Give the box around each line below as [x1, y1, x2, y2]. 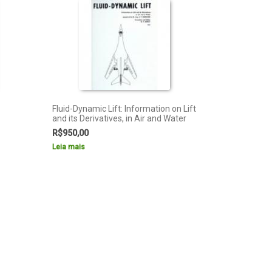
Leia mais [52, 142, 85, 151]
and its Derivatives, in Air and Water [52, 113, 186, 123]
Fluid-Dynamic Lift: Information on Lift [52, 103, 196, 114]
